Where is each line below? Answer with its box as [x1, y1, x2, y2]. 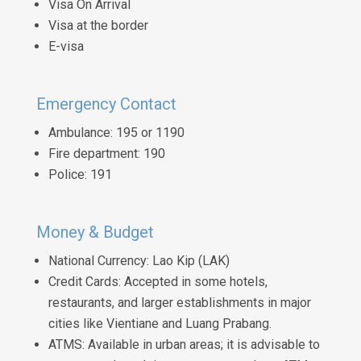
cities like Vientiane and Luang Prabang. [48, 315, 272, 331]
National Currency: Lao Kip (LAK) [48, 252, 230, 268]
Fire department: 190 [48, 145, 165, 161]
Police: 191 [48, 166, 112, 182]
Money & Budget [35, 222, 154, 242]
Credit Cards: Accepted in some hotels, [48, 273, 268, 289]
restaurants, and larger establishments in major [48, 294, 311, 310]
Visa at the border [48, 17, 148, 33]
